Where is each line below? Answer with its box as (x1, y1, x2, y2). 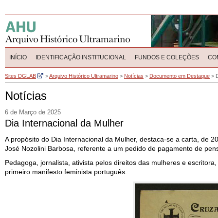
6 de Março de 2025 (5, 109, 61, 116)
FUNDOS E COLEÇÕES (135, 54, 199, 61)
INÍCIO (9, 54, 27, 61)
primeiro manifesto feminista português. (5, 168, 127, 176)
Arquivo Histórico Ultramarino (49, 73, 118, 79)
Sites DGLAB (5, 73, 36, 79)
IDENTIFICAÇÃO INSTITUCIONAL (36, 54, 126, 61)
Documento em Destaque (149, 73, 210, 79)
